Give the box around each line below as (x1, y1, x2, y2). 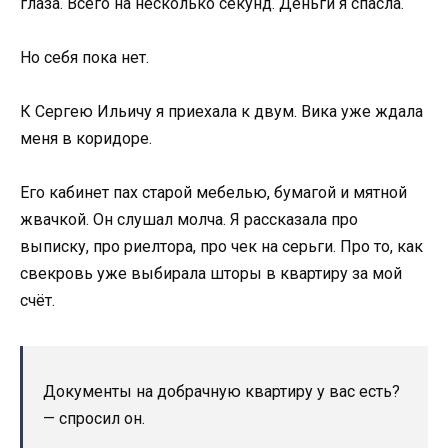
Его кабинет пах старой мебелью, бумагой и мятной (20, 183, 407, 203)
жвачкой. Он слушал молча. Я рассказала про (20, 210, 358, 230)
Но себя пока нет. (20, 47, 149, 67)
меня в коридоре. (20, 128, 152, 148)
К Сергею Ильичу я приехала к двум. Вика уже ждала (20, 101, 423, 121)
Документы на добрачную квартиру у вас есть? (43, 382, 400, 402)
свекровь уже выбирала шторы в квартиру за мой (20, 264, 402, 284)
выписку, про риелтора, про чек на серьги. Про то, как (20, 237, 423, 257)
